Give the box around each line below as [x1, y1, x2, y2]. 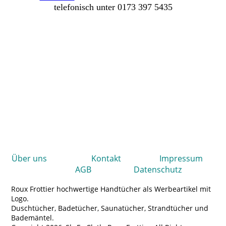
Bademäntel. [11, 213, 61, 222]
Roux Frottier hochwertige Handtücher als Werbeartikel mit [11, 184, 211, 194]
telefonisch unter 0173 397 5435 [53, 2, 173, 12]
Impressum [159, 153, 203, 164]
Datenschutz [91, 164, 182, 175]
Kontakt [91, 153, 121, 164]
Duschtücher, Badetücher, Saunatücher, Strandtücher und [11, 203, 209, 213]
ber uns [17, 153, 91, 164]
